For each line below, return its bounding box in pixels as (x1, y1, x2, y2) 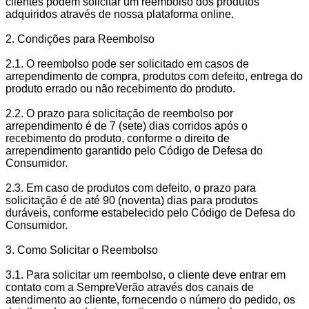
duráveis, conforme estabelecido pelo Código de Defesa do (6, 207, 295, 219)
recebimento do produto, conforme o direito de (6, 132, 230, 144)
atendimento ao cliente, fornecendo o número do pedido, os (6, 294, 295, 306)
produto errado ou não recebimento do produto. (6, 83, 235, 94)
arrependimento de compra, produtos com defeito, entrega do (6, 70, 303, 82)
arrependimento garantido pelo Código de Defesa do (6, 145, 263, 157)
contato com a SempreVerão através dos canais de (6, 281, 254, 293)
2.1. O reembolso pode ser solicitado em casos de (6, 58, 249, 70)
